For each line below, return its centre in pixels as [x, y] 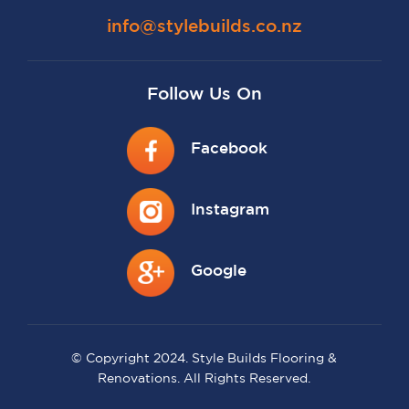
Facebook [229, 150]
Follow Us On [204, 95]
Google [218, 272]
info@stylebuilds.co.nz [204, 27]
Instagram [230, 211]
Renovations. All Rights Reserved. [204, 379]
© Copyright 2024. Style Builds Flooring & [204, 359]
